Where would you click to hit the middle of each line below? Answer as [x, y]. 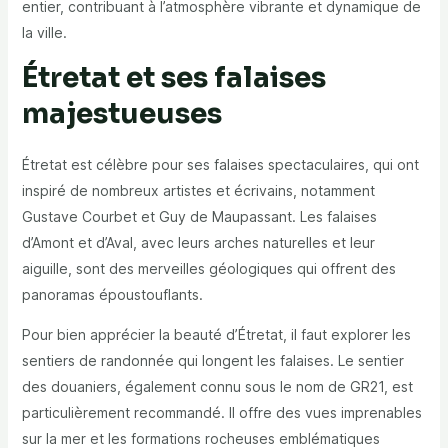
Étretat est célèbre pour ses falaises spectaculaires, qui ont [220, 165]
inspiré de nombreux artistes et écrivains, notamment [198, 191]
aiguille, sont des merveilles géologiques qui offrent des [208, 269]
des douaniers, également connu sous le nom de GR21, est [217, 387]
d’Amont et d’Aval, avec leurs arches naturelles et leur [198, 243]
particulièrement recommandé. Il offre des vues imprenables [221, 413]
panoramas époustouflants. [112, 295]
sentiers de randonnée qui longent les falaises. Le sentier [212, 361]
